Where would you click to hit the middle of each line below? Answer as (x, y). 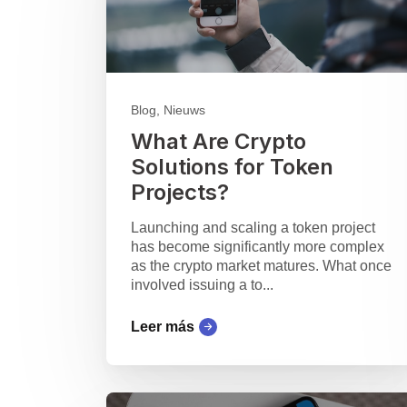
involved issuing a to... (202, 285)
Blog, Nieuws (168, 110)
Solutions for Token (232, 167)
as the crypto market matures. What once (261, 266)
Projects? (180, 193)
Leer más (163, 327)
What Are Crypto (218, 142)
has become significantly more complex (258, 247)
